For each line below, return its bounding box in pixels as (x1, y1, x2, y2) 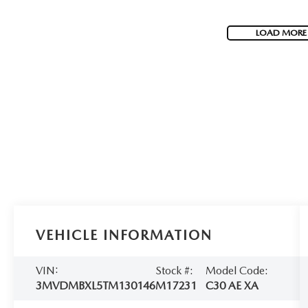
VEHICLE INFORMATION (36, 227, 213, 244)
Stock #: (155, 263, 194, 277)
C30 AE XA (205, 278, 258, 292)
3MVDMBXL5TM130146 (36, 278, 156, 292)
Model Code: (205, 263, 268, 277)
